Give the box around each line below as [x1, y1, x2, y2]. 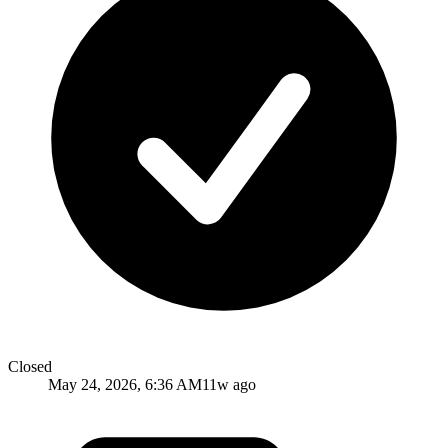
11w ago [202, 375, 256, 393]
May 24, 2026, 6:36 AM [48, 375, 202, 393]
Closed [8, 357, 52, 375]
